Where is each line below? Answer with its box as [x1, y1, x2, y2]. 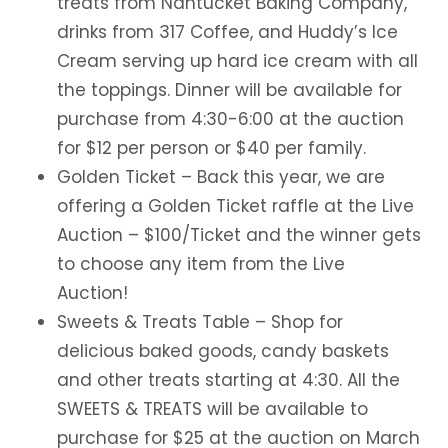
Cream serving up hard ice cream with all [56, 49, 418, 74]
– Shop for [249, 310, 343, 335]
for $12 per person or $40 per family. [56, 136, 371, 161]
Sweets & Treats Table [56, 310, 250, 335]
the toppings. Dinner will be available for [56, 78, 402, 103]
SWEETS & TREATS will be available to [56, 397, 368, 422]
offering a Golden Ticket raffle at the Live [56, 194, 414, 219]
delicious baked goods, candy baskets [56, 339, 389, 364]
